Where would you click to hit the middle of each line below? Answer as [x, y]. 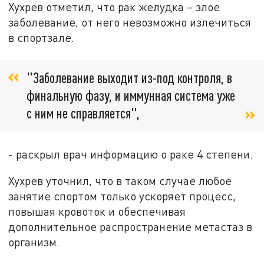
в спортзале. [42, 38]
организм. [34, 242]
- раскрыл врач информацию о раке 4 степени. [131, 154]
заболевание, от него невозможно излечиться [130, 22]
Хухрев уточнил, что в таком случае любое [120, 181]
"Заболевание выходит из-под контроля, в [129, 77]
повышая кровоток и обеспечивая [97, 212]
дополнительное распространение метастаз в [131, 227]
